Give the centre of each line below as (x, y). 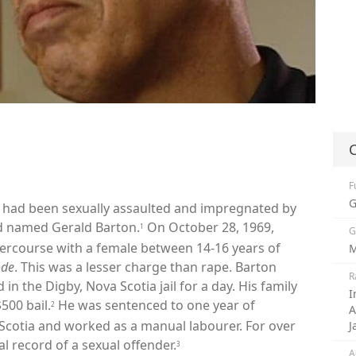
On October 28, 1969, (209, 228)
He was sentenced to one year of (155, 306)
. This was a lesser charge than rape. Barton (145, 267)
